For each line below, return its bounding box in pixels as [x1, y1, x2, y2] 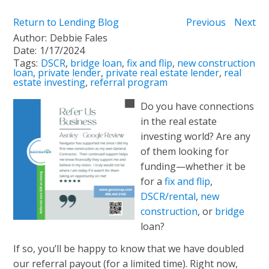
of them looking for [140, 144, 229, 158]
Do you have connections [140, 99, 254, 113]
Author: [13, 31, 47, 44]
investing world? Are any [140, 129, 250, 143]
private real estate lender [106, 65, 220, 79]
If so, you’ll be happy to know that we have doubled [13, 241, 244, 255]
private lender [38, 65, 101, 79]
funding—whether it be [140, 159, 246, 173]
